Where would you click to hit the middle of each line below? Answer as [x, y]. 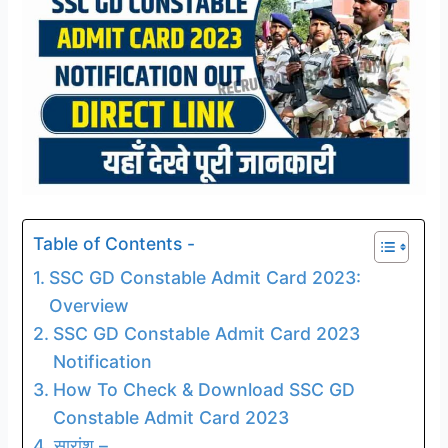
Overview [91, 305]
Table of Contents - [114, 243]
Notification [104, 361]
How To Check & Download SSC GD [203, 389]
